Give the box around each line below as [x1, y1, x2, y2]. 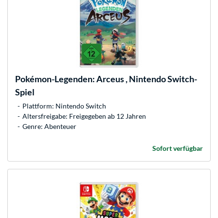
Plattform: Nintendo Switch [22, 101, 106, 110]
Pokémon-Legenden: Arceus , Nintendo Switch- [15, 73, 197, 84]
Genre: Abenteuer [22, 122, 76, 130]
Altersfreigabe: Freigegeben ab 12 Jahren [22, 111, 146, 120]
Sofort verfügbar [152, 144, 203, 152]
